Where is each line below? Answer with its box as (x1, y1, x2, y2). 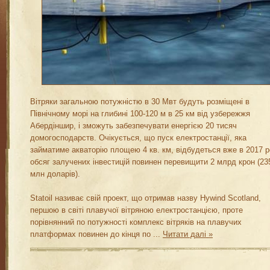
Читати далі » (163, 230, 213, 239)
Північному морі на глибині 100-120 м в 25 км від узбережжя (30, 110, 250, 118)
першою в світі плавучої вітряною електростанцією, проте (30, 206, 243, 215)
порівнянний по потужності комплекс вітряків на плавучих (30, 218, 242, 227)
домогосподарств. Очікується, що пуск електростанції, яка (30, 134, 246, 142)
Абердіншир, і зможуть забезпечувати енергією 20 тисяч (30, 122, 237, 130)
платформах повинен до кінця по (30, 230, 153, 239)
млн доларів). (30, 170, 80, 178)
